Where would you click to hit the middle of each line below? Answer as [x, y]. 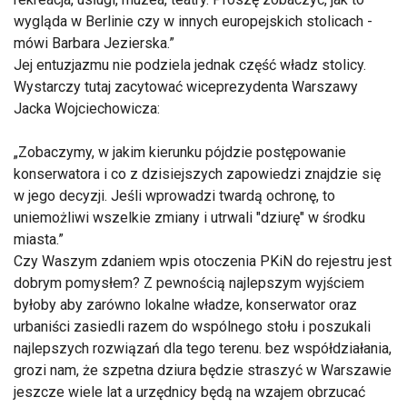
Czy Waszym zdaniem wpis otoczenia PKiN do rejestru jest [203, 261]
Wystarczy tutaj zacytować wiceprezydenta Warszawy [186, 87]
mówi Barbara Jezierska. [91, 43]
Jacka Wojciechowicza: [87, 109]
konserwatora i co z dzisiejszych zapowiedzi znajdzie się [197, 174]
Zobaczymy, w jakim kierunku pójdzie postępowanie [182, 152]
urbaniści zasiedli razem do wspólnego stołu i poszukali [192, 327]
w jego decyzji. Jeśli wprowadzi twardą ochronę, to [174, 196]
